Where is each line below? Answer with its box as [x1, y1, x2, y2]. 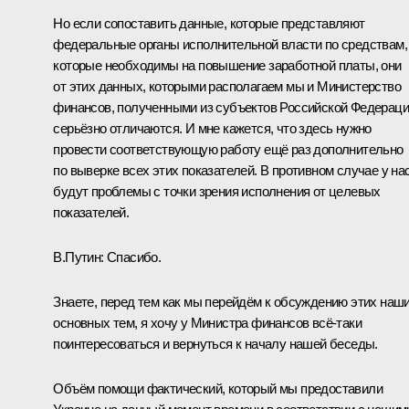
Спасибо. [103, 248, 162, 265]
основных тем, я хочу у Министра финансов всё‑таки [53, 314, 362, 330]
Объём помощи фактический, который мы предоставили [53, 380, 383, 396]
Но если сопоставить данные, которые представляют [53, 15, 365, 31]
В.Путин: [53, 248, 104, 265]
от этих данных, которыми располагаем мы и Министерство [53, 78, 401, 94]
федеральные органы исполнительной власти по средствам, [53, 36, 407, 52]
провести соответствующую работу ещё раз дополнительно [53, 141, 404, 157]
